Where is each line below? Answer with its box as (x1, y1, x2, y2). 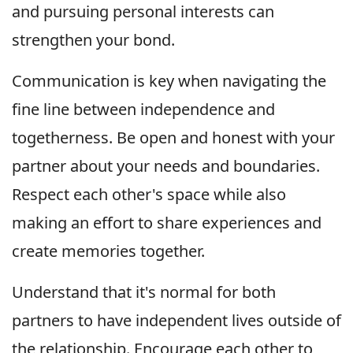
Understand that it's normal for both (12, 281, 276, 303)
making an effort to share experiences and (12, 212, 321, 234)
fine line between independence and (12, 98, 275, 121)
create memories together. (12, 240, 205, 262)
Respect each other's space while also (12, 184, 286, 206)
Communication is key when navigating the (12, 70, 326, 92)
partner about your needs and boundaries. (12, 155, 320, 177)
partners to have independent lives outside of (12, 310, 341, 332)
